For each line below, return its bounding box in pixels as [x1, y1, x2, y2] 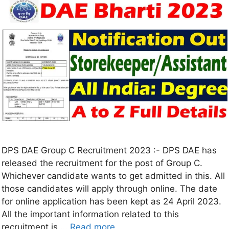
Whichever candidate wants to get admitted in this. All [2, 171, 225, 181]
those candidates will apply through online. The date [2, 184, 217, 194]
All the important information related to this [2, 209, 179, 220]
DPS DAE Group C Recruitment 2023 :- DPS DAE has [2, 145, 217, 156]
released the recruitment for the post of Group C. [2, 158, 202, 169]
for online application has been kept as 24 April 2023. [2, 196, 221, 207]
